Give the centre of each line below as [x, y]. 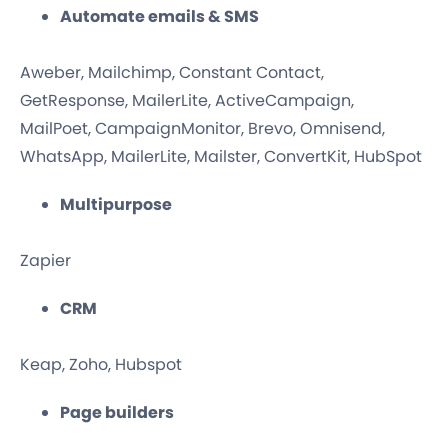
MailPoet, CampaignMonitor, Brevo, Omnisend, [202, 129]
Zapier [45, 261]
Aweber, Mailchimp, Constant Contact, [172, 73]
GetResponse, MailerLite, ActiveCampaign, [187, 101]
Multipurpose [116, 205]
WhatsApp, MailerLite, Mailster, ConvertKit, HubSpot [221, 157]
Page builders [117, 413]
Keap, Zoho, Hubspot [101, 365]
